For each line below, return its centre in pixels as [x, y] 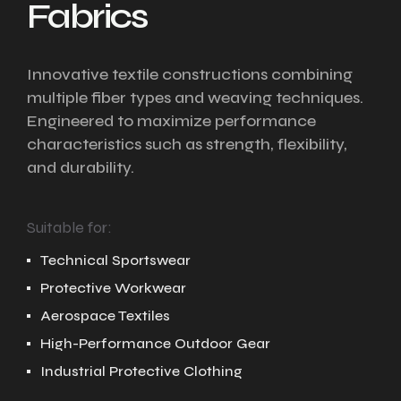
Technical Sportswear [115, 260]
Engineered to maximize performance [171, 121]
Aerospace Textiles [105, 316]
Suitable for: [69, 227]
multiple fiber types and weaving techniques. [195, 98]
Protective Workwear [113, 288]
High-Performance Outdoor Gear [155, 343]
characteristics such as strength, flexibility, [187, 144]
